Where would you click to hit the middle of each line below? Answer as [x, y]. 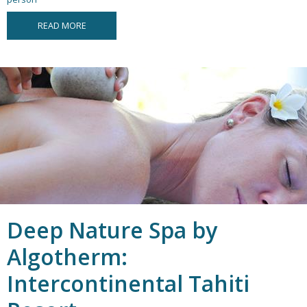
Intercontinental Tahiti [128, 284]
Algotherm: [67, 257]
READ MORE [62, 26]
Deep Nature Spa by [112, 230]
